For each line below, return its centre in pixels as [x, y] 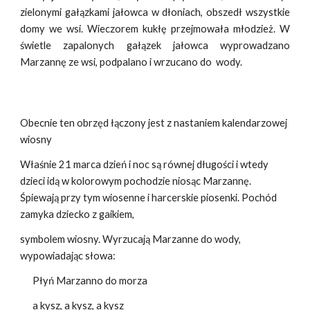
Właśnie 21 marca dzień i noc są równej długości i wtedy [145, 164]
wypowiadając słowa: [68, 256]
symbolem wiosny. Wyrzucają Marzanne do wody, [131, 239]
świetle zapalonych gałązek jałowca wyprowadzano [155, 45]
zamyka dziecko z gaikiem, [77, 214]
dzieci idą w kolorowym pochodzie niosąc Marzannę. [136, 181]
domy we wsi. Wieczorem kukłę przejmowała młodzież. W [155, 29]
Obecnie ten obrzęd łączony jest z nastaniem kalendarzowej [155, 123]
